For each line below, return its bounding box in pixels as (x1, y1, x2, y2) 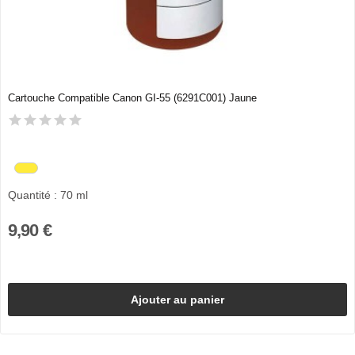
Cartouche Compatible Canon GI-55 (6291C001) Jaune (7, 92, 257, 105)
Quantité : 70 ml (7, 188, 88, 201)
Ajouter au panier (131, 292, 224, 306)
